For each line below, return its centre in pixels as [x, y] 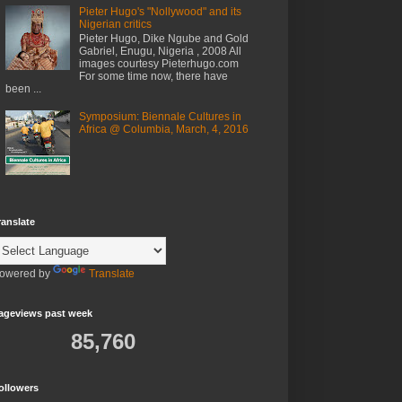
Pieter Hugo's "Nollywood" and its [160, 11]
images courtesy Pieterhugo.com [158, 64]
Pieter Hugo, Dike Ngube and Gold [163, 39]
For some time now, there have [153, 77]
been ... [23, 89]
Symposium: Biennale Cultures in [160, 116]
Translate [112, 274]
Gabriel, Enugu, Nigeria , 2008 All [160, 52]
